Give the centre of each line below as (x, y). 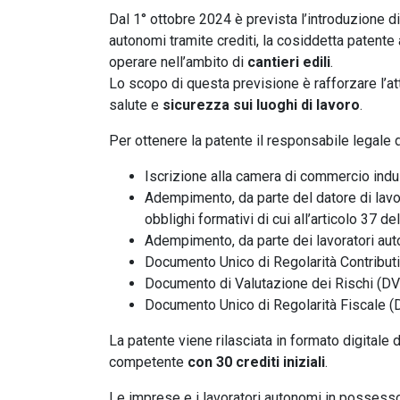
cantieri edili (289, 62)
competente (146, 362)
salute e (136, 104)
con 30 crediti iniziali (254, 362)
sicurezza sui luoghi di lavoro (261, 104)
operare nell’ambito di (178, 62)
